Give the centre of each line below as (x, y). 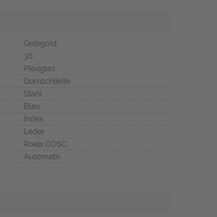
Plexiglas (39, 69)
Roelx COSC (45, 144)
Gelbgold (40, 44)
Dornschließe (47, 81)
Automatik (42, 157)
